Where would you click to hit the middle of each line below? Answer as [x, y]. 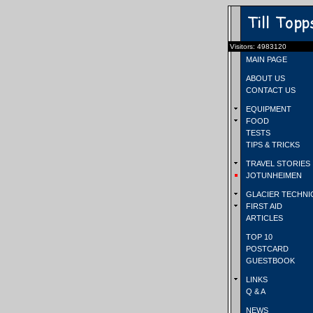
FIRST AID [263, 206]
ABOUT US [264, 78]
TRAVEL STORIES [277, 163]
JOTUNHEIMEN [273, 175]
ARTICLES [263, 218]
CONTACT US [270, 90]
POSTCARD [266, 249]
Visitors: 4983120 [258, 46]
